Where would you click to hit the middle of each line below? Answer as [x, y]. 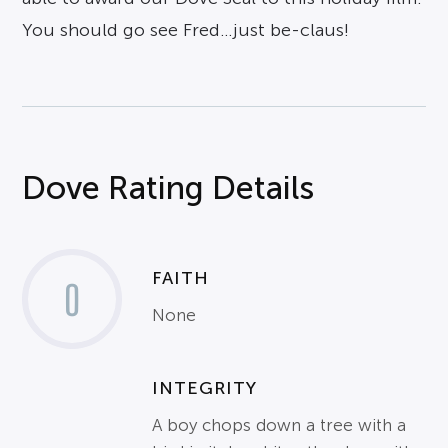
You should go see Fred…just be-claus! [186, 30]
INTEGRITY [205, 388]
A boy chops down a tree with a [279, 426]
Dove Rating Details [168, 188]
